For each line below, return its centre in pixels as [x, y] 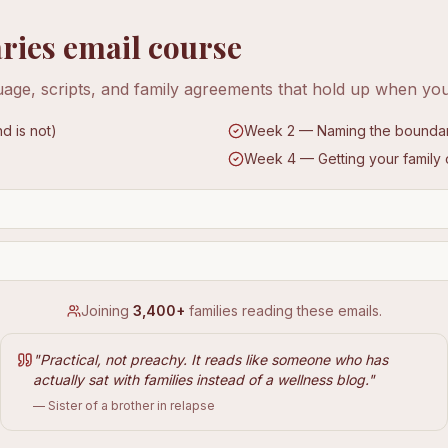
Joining [106, 310]
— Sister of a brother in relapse [124, 405]
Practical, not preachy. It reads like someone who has [214, 359]
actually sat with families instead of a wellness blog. [200, 379]
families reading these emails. [283, 310]
